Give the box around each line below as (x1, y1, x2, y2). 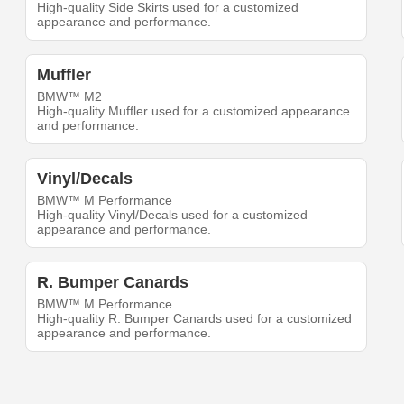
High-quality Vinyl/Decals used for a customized (37, 207, 308, 223)
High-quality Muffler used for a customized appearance (37, 104, 351, 119)
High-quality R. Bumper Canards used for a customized (37, 311, 353, 326)
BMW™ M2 (37, 89, 103, 105)
